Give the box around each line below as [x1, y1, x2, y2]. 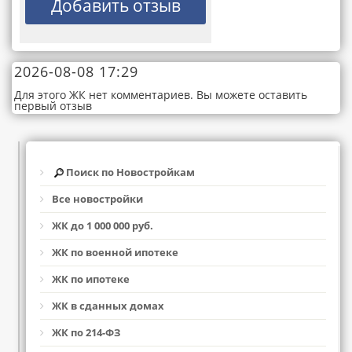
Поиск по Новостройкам [64, 165, 195, 179]
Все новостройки [52, 192, 143, 207]
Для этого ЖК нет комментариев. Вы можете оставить [14, 87, 307, 102]
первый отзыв [14, 98, 92, 113]
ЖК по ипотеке [52, 272, 130, 287]
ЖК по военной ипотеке [52, 245, 178, 260]
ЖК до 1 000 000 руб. [52, 218, 153, 233]
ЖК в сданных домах [52, 299, 164, 313]
